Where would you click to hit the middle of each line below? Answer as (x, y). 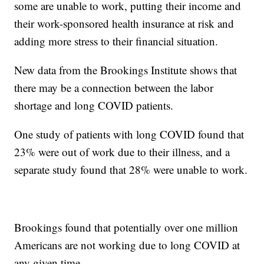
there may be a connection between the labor (114, 87)
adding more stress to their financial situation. (118, 41)
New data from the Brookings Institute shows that (126, 70)
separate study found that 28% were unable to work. (131, 169)
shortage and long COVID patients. (94, 105)
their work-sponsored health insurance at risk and (124, 23)
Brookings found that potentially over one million (126, 227)
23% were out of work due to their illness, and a (122, 151)
